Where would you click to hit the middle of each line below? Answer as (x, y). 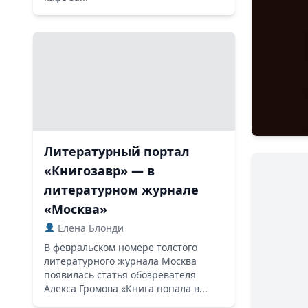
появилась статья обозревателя (120, 275)
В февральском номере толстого (121, 247)
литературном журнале (121, 190)
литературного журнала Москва (120, 261)
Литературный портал (117, 151)
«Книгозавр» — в (99, 170)
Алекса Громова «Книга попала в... (126, 288)
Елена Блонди (89, 228)
